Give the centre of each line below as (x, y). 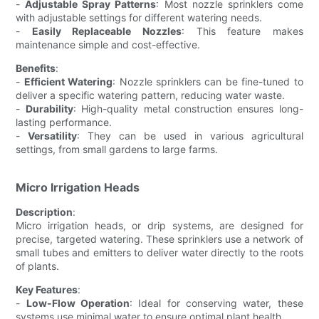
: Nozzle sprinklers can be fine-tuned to (208, 81)
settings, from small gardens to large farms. (117, 149)
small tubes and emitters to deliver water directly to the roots (159, 252)
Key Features (47, 289)
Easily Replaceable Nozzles (107, 31)
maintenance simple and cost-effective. (108, 44)
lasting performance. (64, 122)
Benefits (36, 68)
